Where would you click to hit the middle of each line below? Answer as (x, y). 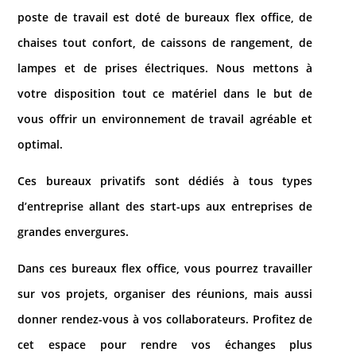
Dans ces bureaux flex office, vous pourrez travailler (165, 268)
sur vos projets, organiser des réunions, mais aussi (165, 293)
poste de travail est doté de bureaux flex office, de (165, 17)
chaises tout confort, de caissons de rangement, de (165, 42)
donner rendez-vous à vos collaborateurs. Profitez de (165, 319)
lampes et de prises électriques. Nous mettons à (165, 68)
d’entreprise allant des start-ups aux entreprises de (165, 206)
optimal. (41, 144)
